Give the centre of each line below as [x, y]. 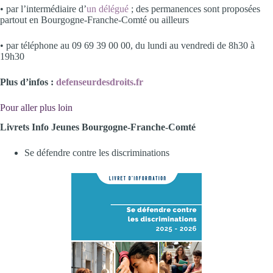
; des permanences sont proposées [194, 9]
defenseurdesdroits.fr [100, 82]
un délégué [108, 9]
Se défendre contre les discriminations [97, 153]
